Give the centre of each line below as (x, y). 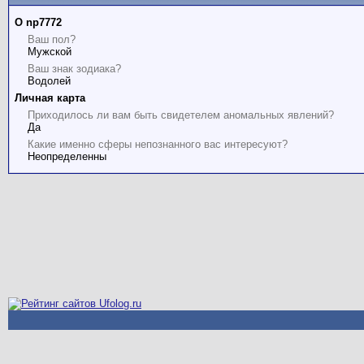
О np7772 (38, 23)
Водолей (49, 81)
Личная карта (50, 98)
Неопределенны (67, 157)
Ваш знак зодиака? (74, 69)
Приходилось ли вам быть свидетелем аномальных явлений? (181, 115)
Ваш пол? (52, 40)
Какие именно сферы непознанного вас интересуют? (158, 145)
